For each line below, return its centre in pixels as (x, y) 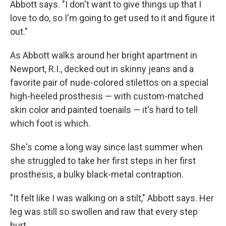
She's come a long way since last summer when (106, 147)
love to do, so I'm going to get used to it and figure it (112, 18)
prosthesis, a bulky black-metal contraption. (97, 175)
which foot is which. (50, 124)
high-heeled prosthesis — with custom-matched (107, 96)
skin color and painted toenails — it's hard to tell (104, 110)
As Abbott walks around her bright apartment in (104, 55)
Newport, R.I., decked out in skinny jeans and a (102, 69)
